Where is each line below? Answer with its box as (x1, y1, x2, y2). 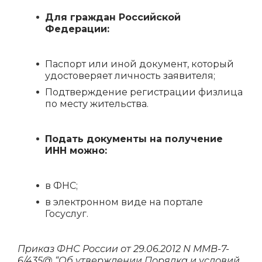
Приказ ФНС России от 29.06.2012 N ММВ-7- (18, 243, 229, 254)
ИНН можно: (45, 145, 107, 156)
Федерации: (45, 23, 112, 35)
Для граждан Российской (45, 12, 181, 23)
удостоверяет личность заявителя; (45, 70, 215, 81)
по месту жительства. (45, 98, 151, 109)
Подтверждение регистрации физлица (45, 87, 243, 98)
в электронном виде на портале (45, 196, 203, 208)
